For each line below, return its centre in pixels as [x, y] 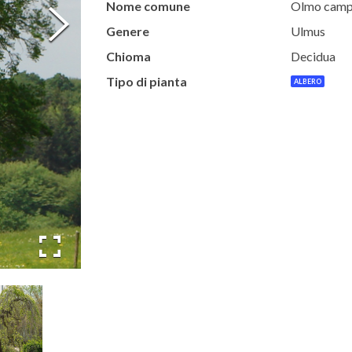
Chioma [128, 57]
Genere [127, 31]
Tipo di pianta [146, 82]
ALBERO [307, 82]
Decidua [313, 57]
